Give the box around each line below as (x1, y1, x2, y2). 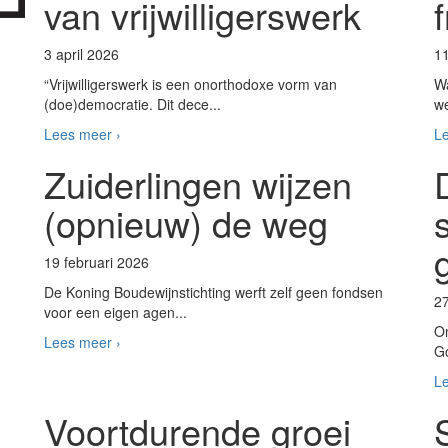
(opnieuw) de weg (44, 197, 328, 248)
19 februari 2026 (44, 252, 149, 272)
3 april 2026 (44, 44, 119, 64)
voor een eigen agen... (44, 302, 187, 322)
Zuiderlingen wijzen (44, 158, 352, 209)
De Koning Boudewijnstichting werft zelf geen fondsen (44, 282, 383, 302)
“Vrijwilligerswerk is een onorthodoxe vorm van (44, 74, 337, 94)
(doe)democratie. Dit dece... (44, 94, 221, 114)
